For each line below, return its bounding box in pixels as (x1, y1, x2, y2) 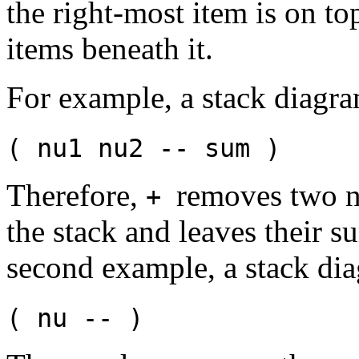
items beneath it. (6, 31, 213, 66)
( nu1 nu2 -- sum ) (6, 134, 280, 163)
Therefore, (6, 178, 146, 212)
